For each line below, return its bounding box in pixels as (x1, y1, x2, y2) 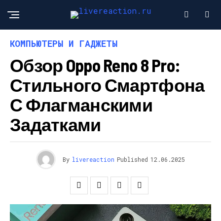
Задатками (10, 113, 101, 135)
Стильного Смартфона (10, 74, 205, 95)
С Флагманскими (10, 94, 152, 115)
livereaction (72, 155, 114, 163)
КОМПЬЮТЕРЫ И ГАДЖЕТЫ (10, 37, 117, 49)
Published (117, 155, 148, 163)
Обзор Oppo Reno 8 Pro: (10, 54, 181, 75)
